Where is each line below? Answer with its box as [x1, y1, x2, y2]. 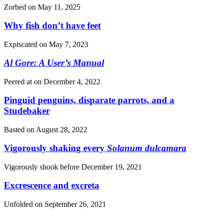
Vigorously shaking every [4, 143, 107, 154]
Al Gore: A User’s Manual [4, 58, 104, 68]
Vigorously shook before [4, 163, 81, 171]
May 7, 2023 [49, 40, 88, 49]
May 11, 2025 [38, 3, 80, 12]
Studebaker [4, 106, 50, 116]
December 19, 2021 [81, 163, 142, 171]
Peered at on [4, 77, 44, 86]
